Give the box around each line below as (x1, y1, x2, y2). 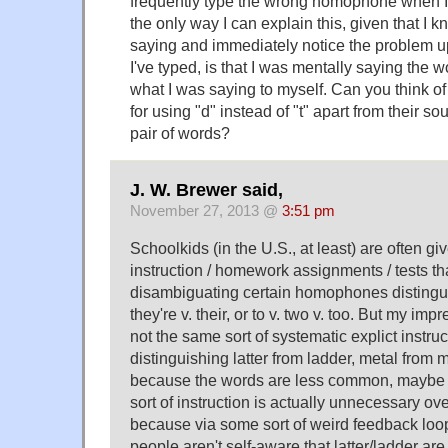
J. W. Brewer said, (130, 179, 283, 200)
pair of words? (130, 124, 230, 143)
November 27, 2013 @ (130, 202, 282, 219)
